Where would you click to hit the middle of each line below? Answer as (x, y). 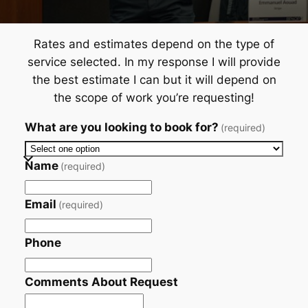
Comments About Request (101, 282)
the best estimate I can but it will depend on (154, 80)
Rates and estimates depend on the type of (154, 44)
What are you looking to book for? (121, 127)
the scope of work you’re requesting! (154, 98)
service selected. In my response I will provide (154, 62)
